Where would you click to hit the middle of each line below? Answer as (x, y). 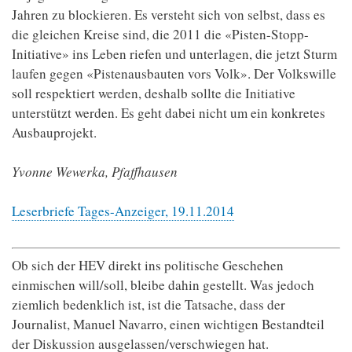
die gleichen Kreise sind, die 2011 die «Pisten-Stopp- (160, 34)
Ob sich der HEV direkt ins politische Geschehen (148, 266)
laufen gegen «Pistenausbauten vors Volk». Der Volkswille (174, 73)
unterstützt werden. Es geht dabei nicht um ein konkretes (169, 113)
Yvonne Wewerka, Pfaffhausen (95, 172)
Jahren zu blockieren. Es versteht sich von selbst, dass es (169, 15)
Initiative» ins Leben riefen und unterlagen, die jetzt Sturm (174, 54)
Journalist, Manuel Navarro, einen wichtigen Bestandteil (168, 324)
